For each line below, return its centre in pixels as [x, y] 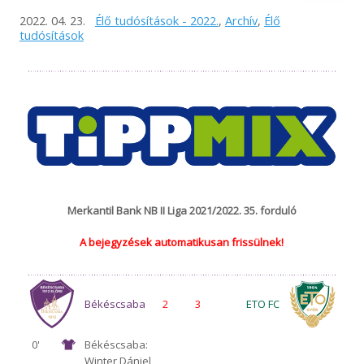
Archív [241, 20]
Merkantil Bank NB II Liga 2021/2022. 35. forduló [182, 210]
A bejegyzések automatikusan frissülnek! [182, 242]
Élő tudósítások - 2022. [156, 20]
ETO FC [263, 303]
